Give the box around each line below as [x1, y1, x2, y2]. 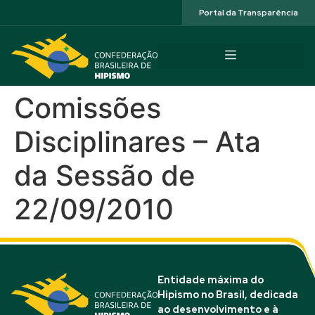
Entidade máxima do [157, 274, 264, 286]
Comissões [14, 91, 161, 125]
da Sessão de [14, 158, 195, 193]
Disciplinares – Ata [14, 124, 261, 159]
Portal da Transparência [199, 7, 298, 18]
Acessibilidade [7, 7, 63, 18]
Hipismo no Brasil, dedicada [157, 288, 298, 301]
